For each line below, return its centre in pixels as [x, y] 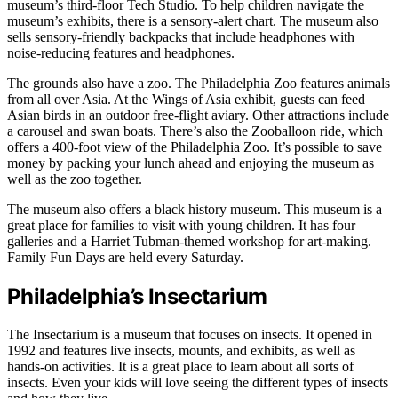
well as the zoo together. [75, 179]
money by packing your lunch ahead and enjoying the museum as [191, 163]
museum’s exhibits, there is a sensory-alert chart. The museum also [193, 21]
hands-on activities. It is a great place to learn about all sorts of [180, 366]
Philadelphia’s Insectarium [137, 297]
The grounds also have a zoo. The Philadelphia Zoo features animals [199, 84]
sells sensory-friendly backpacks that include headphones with [181, 37]
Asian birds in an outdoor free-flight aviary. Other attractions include [198, 115]
